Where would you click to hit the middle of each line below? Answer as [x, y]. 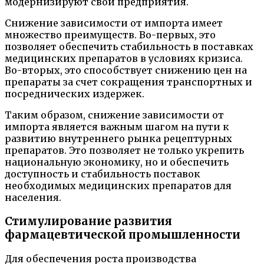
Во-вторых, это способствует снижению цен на [126, 70]
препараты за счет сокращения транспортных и [128, 82]
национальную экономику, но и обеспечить [117, 162]
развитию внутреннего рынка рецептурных [118, 139]
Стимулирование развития [88, 222]
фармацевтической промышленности [123, 235]
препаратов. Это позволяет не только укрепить [124, 151]
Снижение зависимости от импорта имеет [114, 23]
